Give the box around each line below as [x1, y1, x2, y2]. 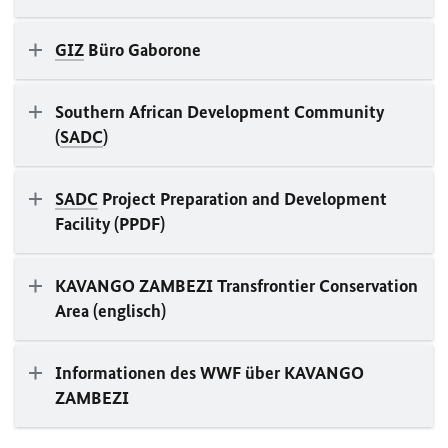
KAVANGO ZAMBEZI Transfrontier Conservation [55, 275, 418, 297]
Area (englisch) [55, 300, 166, 322]
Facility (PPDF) [55, 213, 165, 235]
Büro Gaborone [84, 39, 201, 61]
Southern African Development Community [55, 101, 384, 123]
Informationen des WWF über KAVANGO [55, 362, 364, 384]
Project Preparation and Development [98, 188, 387, 210]
